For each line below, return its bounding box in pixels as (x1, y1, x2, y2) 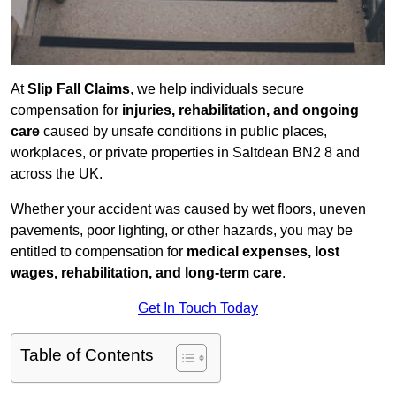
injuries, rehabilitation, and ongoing (122, 103, 359, 118)
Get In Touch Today (138, 301, 258, 316)
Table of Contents (20, 346, 154, 365)
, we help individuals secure (130, 81, 304, 97)
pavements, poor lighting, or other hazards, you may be (11, 223, 353, 239)
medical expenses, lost (187, 244, 339, 260)
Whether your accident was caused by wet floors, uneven (11, 202, 366, 217)
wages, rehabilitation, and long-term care (11, 265, 282, 281)
